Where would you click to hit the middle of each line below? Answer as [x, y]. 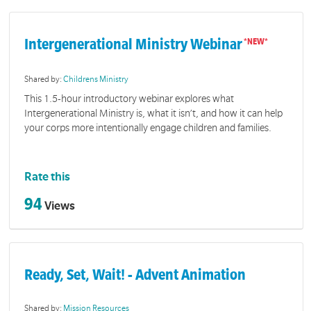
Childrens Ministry [96, 80]
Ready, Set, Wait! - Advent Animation [135, 275]
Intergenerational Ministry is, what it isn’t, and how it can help [154, 113]
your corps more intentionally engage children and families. [148, 127]
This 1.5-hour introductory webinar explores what [129, 98]
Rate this [48, 177]
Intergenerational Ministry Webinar [134, 44]
